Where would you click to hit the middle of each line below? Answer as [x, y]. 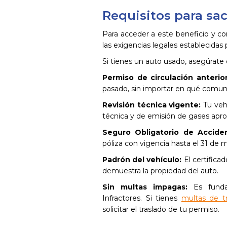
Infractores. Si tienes [142, 198]
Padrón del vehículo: [142, 160]
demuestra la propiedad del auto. [160, 171]
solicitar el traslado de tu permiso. [161, 209]
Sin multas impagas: [145, 187]
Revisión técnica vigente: [152, 105]
